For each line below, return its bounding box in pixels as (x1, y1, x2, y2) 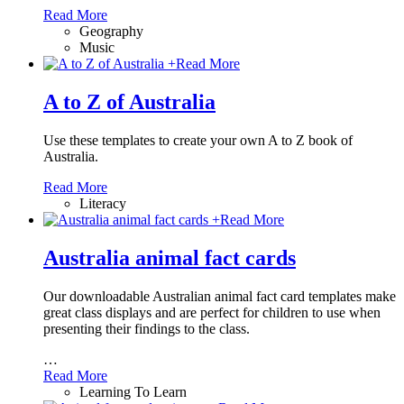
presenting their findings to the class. (43, 321, 250, 336)
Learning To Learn (79, 384, 187, 399)
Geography (79, 23, 143, 40)
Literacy (79, 196, 126, 212)
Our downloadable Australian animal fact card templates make (43, 289, 396, 304)
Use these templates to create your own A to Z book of (43, 133, 353, 149)
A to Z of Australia (43, 90, 216, 115)
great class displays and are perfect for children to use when (43, 305, 381, 320)
